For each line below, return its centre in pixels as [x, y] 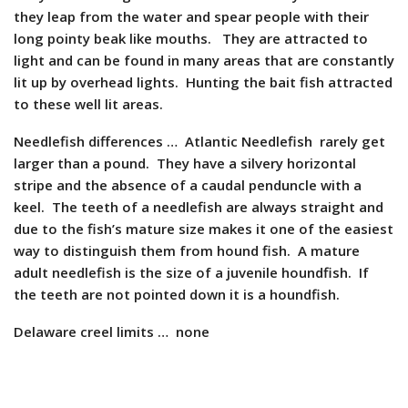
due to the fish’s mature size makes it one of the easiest [204, 228]
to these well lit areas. [88, 103]
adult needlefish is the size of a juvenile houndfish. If [191, 272]
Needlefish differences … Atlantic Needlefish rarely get [199, 141]
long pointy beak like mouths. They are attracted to [191, 38]
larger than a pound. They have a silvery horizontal [185, 163]
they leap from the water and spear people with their [191, 16]
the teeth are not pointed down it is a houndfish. [177, 294]
